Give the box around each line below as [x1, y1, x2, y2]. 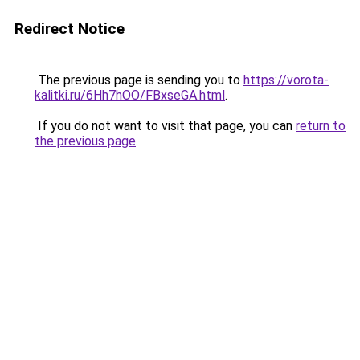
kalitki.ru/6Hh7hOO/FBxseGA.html [35, 88, 225, 103]
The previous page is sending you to [35, 72, 243, 88]
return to [296, 118, 346, 133]
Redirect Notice [14, 19, 125, 38]
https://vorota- [243, 72, 329, 88]
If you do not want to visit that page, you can [35, 118, 296, 133]
